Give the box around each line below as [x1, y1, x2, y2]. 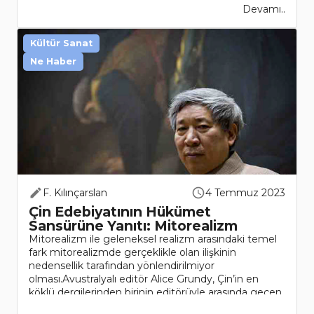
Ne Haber [30, 56, 76, 67]
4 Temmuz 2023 [205, 186, 285, 200]
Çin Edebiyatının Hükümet [29, 203, 211, 221]
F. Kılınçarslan [43, 186, 107, 200]
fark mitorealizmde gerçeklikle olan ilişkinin [29, 246, 236, 259]
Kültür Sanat [30, 38, 93, 49]
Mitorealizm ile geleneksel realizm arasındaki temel [29, 233, 277, 246]
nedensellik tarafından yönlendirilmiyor [29, 259, 214, 273]
